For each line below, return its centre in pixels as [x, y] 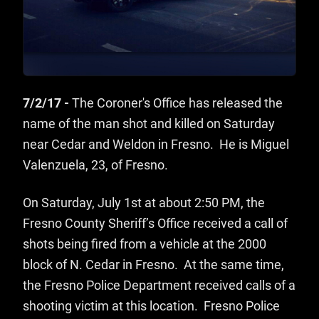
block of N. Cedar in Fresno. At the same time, [153, 265]
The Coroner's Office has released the [176, 104]
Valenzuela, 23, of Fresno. [95, 166]
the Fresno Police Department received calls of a [159, 286]
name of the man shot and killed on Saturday [149, 124]
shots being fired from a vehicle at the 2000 [145, 245]
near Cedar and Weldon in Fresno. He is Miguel [156, 145]
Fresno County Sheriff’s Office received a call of [155, 224]
